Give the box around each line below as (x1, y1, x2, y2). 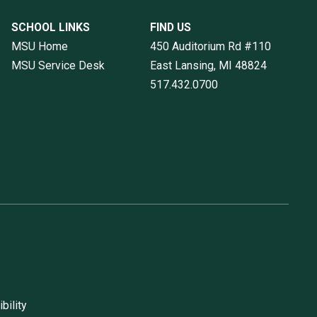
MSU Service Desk (11, 59, 105, 73)
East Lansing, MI (149, 59, 232, 73)
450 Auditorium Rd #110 (149, 40, 271, 54)
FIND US (149, 21, 191, 35)
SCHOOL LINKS (11, 21, 90, 35)
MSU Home (11, 40, 68, 54)
